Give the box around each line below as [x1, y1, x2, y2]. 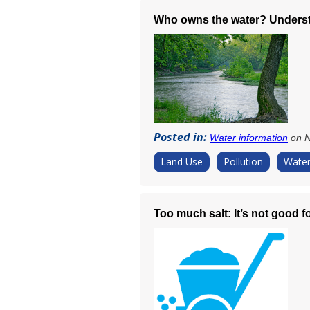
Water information [210, 131, 288, 143]
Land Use [161, 154, 203, 168]
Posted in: [154, 129, 210, 145]
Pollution [224, 154, 263, 168]
